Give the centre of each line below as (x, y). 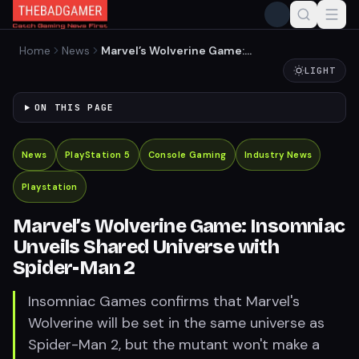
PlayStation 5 (97, 155)
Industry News (278, 155)
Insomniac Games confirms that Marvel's (164, 301)
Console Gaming (187, 155)
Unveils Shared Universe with (146, 247)
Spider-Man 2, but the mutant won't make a (174, 345)
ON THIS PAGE (74, 107)
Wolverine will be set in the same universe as (176, 323)
